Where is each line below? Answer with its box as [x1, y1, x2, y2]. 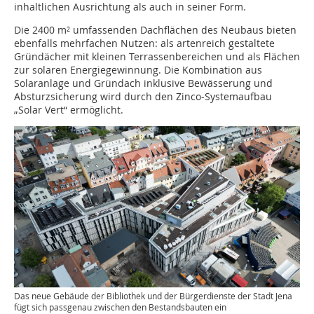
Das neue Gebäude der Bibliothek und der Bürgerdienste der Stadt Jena [14, 289, 292, 301]
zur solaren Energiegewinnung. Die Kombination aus [14, 63, 262, 77]
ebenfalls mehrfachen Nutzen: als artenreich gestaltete [14, 36, 275, 50]
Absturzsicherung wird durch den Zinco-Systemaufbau [14, 90, 272, 104]
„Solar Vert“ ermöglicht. [14, 103, 123, 117]
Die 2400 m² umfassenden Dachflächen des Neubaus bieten [14, 23, 296, 37]
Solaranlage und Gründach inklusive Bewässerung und [14, 76, 273, 90]
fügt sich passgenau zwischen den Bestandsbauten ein [14, 301, 226, 313]
